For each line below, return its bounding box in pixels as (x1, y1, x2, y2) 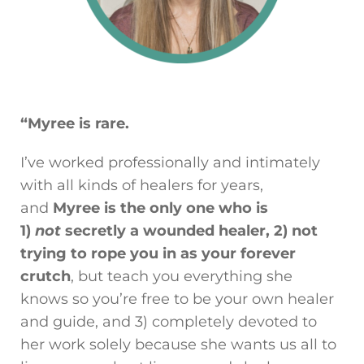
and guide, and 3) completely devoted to (20, 312, 317, 331)
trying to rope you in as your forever (20, 244, 296, 262)
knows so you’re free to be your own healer (20, 289, 334, 308)
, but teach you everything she (71, 266, 292, 285)
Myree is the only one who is (53, 198, 268, 217)
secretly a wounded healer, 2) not (61, 221, 318, 240)
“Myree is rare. (20, 114, 133, 132)
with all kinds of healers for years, (20, 175, 263, 194)
